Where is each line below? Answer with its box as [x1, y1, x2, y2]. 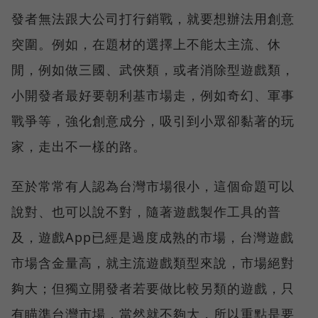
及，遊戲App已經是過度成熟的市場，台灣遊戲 [11, 228, 294, 246]
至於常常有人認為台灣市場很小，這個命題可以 [11, 177, 295, 194]
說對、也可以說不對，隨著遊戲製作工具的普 [11, 202, 281, 220]
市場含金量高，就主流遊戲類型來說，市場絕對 [11, 253, 295, 271]
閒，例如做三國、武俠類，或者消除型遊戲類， [11, 60, 295, 78]
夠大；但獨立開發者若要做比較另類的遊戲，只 [11, 279, 295, 297]
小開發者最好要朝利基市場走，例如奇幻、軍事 [11, 86, 295, 104]
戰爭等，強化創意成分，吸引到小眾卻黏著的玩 [11, 111, 295, 129]
